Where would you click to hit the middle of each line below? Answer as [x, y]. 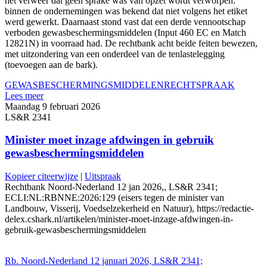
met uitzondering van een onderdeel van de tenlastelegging [115, 54]
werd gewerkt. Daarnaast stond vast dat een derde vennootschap [125, 21]
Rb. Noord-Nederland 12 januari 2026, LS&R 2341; [104, 261]
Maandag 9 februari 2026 [52, 106]
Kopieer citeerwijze [41, 176]
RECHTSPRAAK [199, 85]
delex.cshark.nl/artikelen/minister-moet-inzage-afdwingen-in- [119, 219]
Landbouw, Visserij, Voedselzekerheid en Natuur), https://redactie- [129, 208]
